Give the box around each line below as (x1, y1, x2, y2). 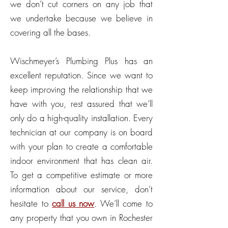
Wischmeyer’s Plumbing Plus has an (10, 55, 153, 67)
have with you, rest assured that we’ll (10, 98, 153, 109)
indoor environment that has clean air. (10, 155, 153, 166)
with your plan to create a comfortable (10, 140, 153, 152)
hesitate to (10, 197, 52, 209)
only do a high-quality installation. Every (10, 112, 153, 124)
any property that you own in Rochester (10, 212, 153, 223)
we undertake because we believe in (10, 12, 153, 24)
